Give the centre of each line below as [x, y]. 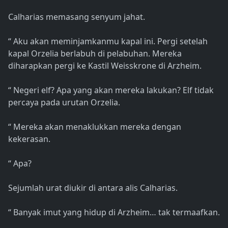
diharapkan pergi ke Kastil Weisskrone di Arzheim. [105, 66]
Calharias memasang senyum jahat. [77, 17]
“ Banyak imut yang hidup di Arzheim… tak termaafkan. [114, 212]
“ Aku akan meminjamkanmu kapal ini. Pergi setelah [108, 41]
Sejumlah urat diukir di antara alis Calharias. [93, 188]
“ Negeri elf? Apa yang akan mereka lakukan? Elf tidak [111, 90]
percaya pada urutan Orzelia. [64, 103]
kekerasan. [29, 139]
